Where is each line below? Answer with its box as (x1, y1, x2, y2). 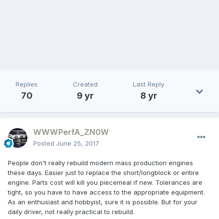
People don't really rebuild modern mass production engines (8, 159, 193, 167)
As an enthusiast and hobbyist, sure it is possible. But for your (8, 198, 197, 206)
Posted (33, 139, 56, 148)
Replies (16, 80, 38, 88)
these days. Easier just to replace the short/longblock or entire (8, 169, 199, 177)
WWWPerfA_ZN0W (33, 127, 109, 137)
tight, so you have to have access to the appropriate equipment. (8, 188, 205, 197)
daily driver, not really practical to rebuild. (8, 208, 134, 216)
